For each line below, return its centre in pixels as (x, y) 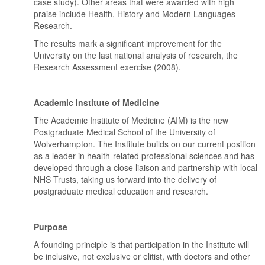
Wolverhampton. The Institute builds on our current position (145, 144)
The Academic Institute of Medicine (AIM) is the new (131, 120)
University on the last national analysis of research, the (136, 55)
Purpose (51, 227)
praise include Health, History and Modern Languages (135, 14)
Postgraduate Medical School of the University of (125, 132)
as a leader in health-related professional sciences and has (144, 156)
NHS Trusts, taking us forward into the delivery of (125, 179)
